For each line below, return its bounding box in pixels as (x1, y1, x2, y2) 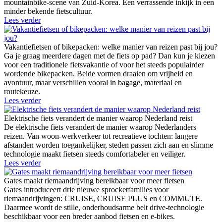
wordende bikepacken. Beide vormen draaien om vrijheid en (4, 69, 193, 78)
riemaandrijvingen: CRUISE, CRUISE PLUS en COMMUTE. (4, 194, 202, 203)
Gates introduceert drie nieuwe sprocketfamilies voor (4, 185, 168, 194)
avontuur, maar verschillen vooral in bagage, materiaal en (4, 78, 182, 87)
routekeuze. (4, 87, 40, 96)
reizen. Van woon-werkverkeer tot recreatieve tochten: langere (4, 132, 198, 141)
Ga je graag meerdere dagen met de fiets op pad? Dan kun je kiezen (4, 52, 215, 60)
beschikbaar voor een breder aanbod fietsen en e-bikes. (4, 212, 175, 221)
